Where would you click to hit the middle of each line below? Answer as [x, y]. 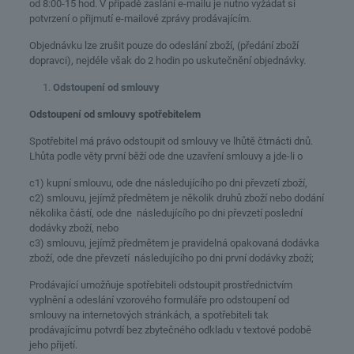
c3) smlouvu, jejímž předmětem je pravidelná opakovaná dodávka [174, 243]
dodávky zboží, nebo [73, 228]
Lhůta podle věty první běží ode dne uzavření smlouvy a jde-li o [166, 156]
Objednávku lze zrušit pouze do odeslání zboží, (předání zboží [164, 45]
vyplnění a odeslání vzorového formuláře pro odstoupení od [159, 300]
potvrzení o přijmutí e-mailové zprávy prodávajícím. [140, 19]
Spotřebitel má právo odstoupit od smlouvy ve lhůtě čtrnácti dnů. [171, 141]
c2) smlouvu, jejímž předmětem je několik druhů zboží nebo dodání [176, 198]
